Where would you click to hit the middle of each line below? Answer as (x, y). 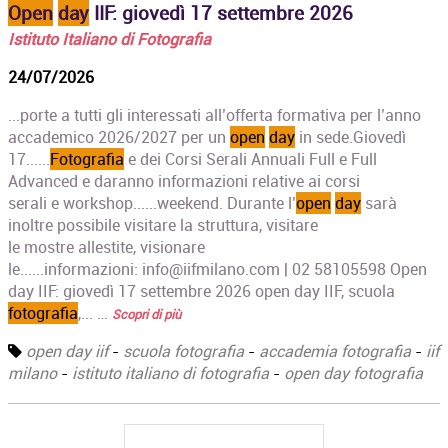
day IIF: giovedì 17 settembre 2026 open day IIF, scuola (202, 291)
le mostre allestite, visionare (107, 247)
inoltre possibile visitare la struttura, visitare (163, 225)
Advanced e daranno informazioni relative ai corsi (184, 181)
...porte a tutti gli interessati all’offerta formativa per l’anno (215, 115)
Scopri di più (147, 314)
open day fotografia (354, 373)
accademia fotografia (335, 351)
